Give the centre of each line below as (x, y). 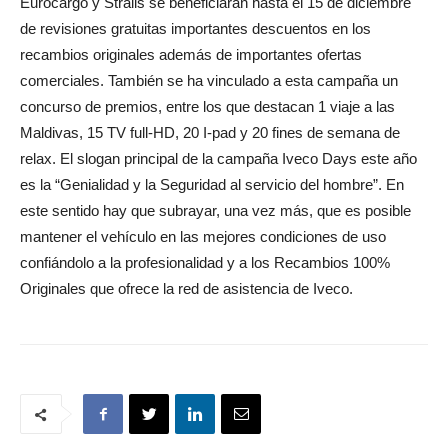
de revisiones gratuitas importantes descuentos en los (195, 29)
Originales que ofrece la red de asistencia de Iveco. (186, 289)
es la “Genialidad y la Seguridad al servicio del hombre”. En (212, 185)
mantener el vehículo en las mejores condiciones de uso (203, 237)
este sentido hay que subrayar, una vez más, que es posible (215, 211)
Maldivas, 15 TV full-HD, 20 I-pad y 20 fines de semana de (210, 133)
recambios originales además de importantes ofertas (191, 55)
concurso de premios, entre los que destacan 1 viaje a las (207, 107)
